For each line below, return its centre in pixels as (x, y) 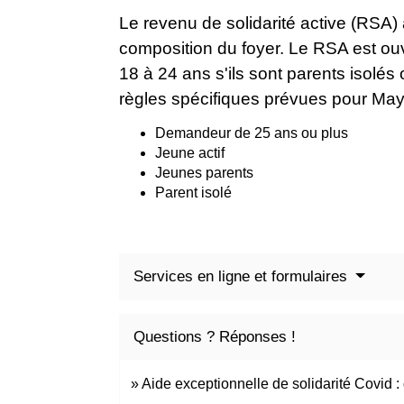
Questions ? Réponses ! (215, 337)
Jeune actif (190, 153)
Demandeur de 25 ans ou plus (252, 133)
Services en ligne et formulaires (243, 277)
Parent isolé (193, 193)
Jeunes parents (204, 173)
